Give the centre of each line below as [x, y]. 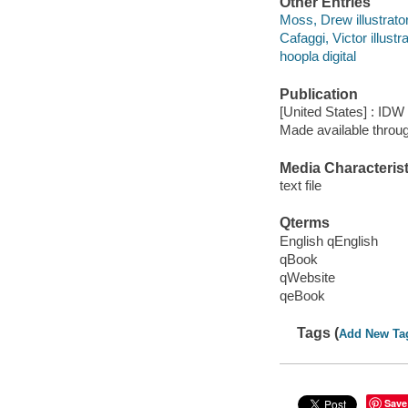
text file [300, 186]
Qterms [304, 223]
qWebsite [307, 277]
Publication [318, 94]
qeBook [302, 295]
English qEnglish [328, 240]
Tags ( [318, 333]
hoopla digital [317, 56]
